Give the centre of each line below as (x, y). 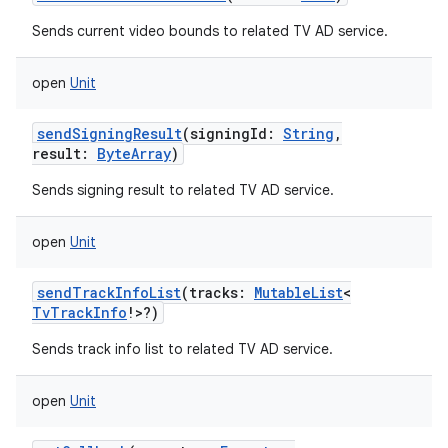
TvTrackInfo (79, 312)
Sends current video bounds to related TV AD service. (210, 31)
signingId (228, 133)
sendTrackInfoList (109, 292)
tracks (213, 292)
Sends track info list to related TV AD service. (182, 349)
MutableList (298, 292)
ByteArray (134, 153)
